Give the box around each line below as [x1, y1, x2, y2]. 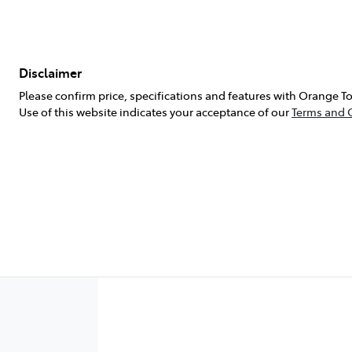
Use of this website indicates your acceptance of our [19, 103, 289, 119]
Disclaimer [19, 63, 82, 81]
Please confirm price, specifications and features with [19, 86, 299, 103]
